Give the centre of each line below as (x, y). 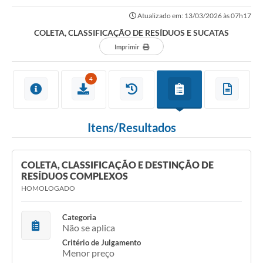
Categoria (79, 218)
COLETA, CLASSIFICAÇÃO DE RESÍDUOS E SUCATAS (131, 33)
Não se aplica (89, 228)
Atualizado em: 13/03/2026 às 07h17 (194, 16)
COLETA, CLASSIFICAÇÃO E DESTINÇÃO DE (117, 165)
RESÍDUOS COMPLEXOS (75, 176)
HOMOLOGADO (48, 188)
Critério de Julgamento (102, 243)
